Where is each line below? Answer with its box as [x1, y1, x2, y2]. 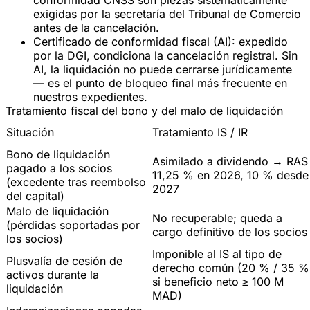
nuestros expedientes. [33, 89, 147, 104]
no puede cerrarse [123, 62, 219, 76]
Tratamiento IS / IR [152, 125, 248, 139]
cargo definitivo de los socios [152, 224, 307, 239]
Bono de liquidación [6, 147, 110, 161]
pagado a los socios [6, 161, 112, 175]
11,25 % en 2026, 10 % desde [152, 167, 309, 182]
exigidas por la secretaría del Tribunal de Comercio [33, 6, 301, 21]
